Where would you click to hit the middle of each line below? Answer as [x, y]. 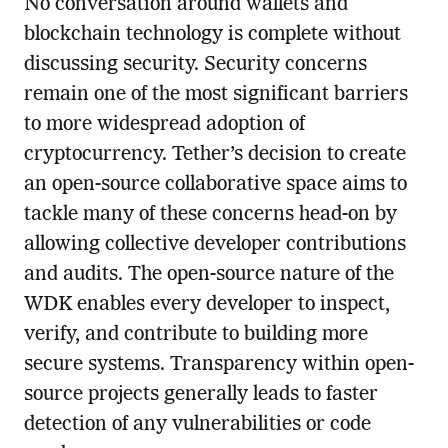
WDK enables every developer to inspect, [206, 305]
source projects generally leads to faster [200, 395]
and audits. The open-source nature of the [208, 275]
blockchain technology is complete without [212, 35]
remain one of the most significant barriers [215, 95]
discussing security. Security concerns [195, 65]
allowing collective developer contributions [214, 245]
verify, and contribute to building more [195, 335]
